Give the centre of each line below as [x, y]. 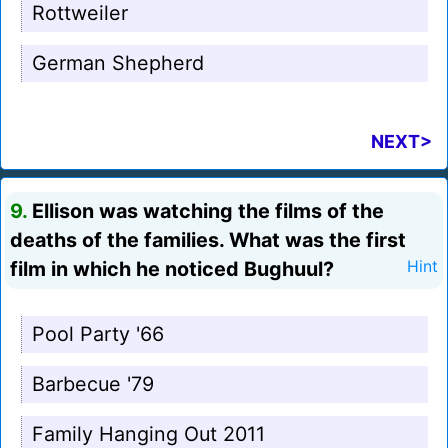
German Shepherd [118, 63]
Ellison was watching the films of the [205, 211]
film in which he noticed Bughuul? [172, 269]
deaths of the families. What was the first [208, 240]
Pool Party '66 [98, 334]
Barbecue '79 [93, 384]
